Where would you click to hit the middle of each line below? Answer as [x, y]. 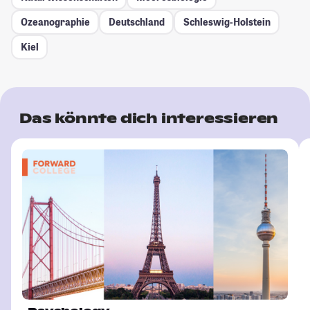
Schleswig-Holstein [227, 22]
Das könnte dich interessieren [149, 118]
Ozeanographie [55, 22]
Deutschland [136, 22]
